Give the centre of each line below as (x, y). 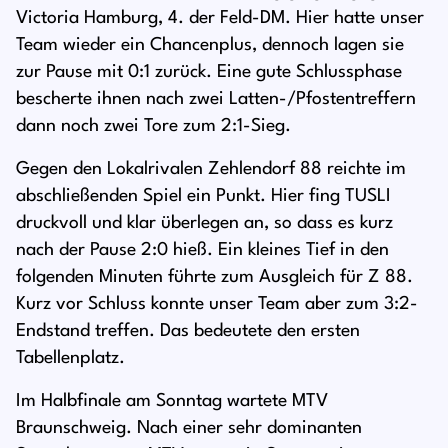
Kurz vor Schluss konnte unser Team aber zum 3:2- (217, 304)
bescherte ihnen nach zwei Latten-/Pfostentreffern (216, 99)
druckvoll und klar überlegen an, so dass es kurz (204, 223)
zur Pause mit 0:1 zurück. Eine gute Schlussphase (209, 72)
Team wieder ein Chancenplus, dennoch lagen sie (210, 45)
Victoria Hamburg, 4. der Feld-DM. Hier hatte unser (220, 18)
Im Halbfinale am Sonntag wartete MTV (172, 401)
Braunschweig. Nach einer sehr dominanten (189, 428)
